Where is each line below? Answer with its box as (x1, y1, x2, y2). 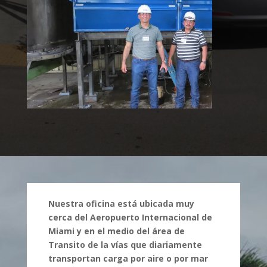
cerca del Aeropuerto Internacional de (48, 211, 212, 223)
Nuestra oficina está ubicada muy (48, 197, 194, 209)
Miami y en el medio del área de (48, 225, 185, 237)
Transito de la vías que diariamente (48, 238, 202, 250)
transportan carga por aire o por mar (48, 252, 208, 264)
